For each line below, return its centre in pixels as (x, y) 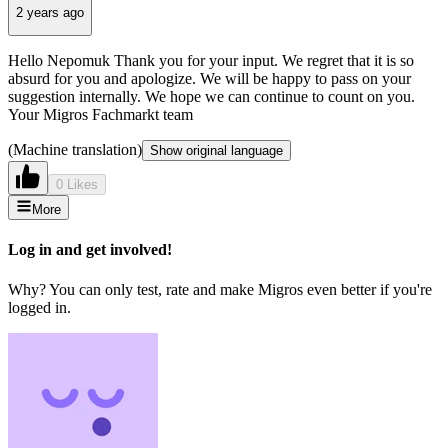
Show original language (216, 151)
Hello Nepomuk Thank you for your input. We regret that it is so (211, 61)
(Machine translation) (75, 150)
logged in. (39, 307)
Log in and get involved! (90, 250)
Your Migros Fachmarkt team (100, 115)
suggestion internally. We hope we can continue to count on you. (211, 97)
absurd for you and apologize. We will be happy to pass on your (209, 79)
